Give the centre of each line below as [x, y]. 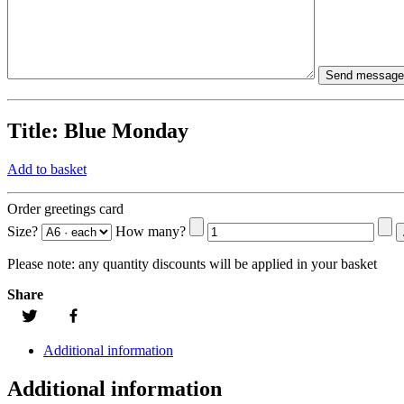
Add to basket [47, 170]
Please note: [41, 264]
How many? [151, 232]
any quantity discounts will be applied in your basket [226, 264]
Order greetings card [65, 209]
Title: [36, 131]
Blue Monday [126, 131]
